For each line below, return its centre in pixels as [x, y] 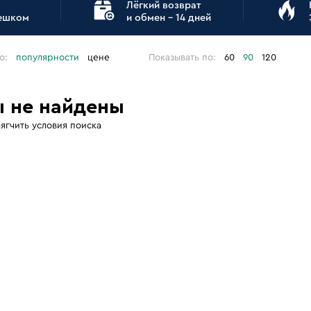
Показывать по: [182, 58]
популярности [48, 58]
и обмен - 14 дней [169, 18]
